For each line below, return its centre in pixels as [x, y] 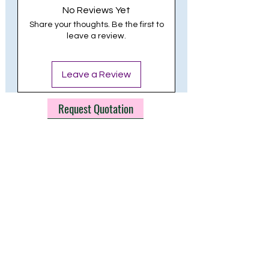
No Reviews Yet [96, 10]
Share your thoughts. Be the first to [96, 24]
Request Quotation [95, 108]
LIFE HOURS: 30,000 [60, 11]
